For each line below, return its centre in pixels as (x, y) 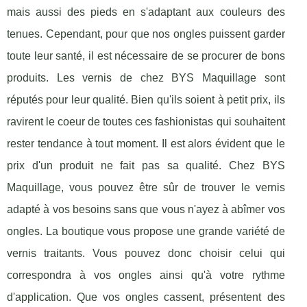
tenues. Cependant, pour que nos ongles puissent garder (146, 34)
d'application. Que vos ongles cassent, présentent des (146, 297)
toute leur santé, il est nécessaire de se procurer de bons (146, 56)
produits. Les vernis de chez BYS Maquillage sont (146, 78)
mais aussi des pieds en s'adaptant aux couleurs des (146, 12)
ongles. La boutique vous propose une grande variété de (146, 232)
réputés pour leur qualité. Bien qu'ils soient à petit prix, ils (146, 100)
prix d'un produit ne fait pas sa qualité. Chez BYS (146, 166)
